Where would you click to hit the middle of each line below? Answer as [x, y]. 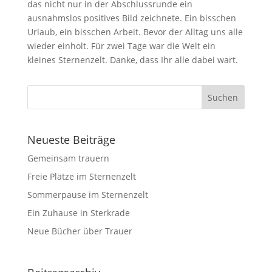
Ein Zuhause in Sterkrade [78, 213]
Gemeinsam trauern [68, 158]
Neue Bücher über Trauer [80, 231]
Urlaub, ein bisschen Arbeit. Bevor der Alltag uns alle [135, 32]
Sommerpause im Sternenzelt [87, 195]
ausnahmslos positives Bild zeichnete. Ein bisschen [131, 18]
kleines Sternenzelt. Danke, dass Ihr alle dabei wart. [132, 60]
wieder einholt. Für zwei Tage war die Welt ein [121, 46]
